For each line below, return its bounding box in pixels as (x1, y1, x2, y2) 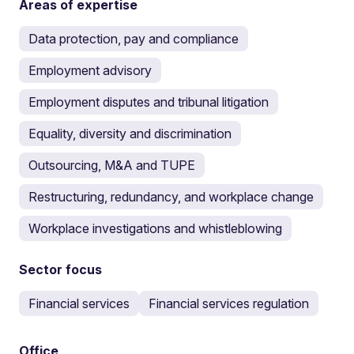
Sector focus (19, 262, 102, 277)
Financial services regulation (149, 296, 309, 311)
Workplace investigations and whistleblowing (28, 220, 282, 236)
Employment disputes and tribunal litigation (28, 94, 269, 110)
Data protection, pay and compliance (28, 31, 239, 47)
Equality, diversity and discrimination (28, 126, 232, 141)
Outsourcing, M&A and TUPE (28, 157, 195, 173)
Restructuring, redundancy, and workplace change (28, 189, 314, 205)
